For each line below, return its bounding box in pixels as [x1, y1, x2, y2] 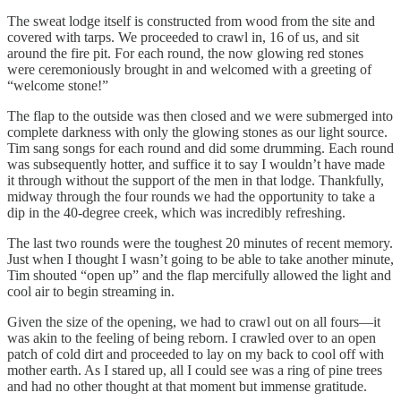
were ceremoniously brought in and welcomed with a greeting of [7, 61, 371, 77]
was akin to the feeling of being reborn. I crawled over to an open [7, 329, 376, 346]
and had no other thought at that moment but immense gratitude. [7, 378, 367, 394]
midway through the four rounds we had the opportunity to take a [7, 188, 375, 204]
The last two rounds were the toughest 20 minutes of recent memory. [7, 235, 393, 251]
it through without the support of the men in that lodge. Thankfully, [7, 172, 384, 188]
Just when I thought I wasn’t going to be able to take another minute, [7, 251, 394, 267]
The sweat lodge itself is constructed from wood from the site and [7, 13, 375, 29]
